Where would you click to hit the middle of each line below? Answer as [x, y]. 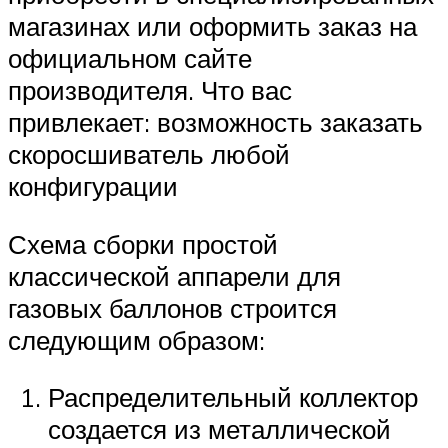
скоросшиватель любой [149, 154]
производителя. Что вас [150, 90]
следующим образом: [136, 339]
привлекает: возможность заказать [215, 122]
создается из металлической [219, 429]
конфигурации [93, 186]
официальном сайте [130, 58]
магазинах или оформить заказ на [212, 26]
